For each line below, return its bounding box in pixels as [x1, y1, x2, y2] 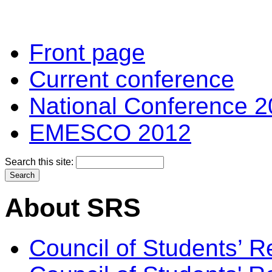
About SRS [5, 193, 141, 223]
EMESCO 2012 [29, 119, 191, 146]
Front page [29, 39, 145, 66]
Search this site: [5, 156, 76, 167]
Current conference [29, 66, 234, 92]
